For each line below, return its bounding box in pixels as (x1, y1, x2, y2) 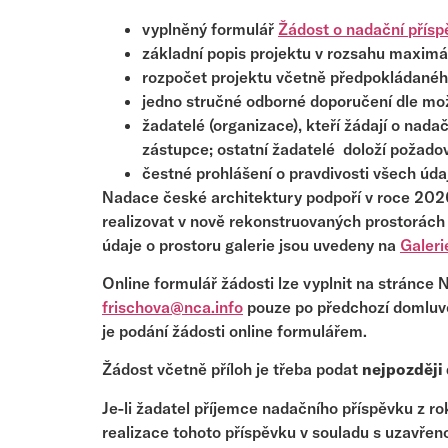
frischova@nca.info (102, 296, 243, 317)
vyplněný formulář (142, 18, 278, 39)
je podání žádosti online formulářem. (102, 320, 367, 341)
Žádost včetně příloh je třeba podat (102, 359, 362, 380)
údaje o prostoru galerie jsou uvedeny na (102, 234, 400, 255)
